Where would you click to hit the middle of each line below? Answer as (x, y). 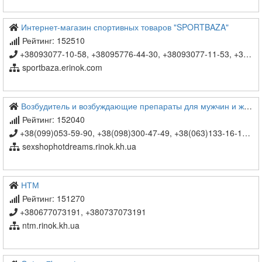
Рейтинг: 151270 (52, 199)
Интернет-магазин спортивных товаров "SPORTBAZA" (125, 27)
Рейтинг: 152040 (52, 120)
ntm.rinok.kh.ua (51, 225)
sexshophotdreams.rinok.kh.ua (79, 146)
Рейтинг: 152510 (52, 41)
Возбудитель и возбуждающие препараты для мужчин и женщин (132, 106)
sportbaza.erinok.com (62, 68)
